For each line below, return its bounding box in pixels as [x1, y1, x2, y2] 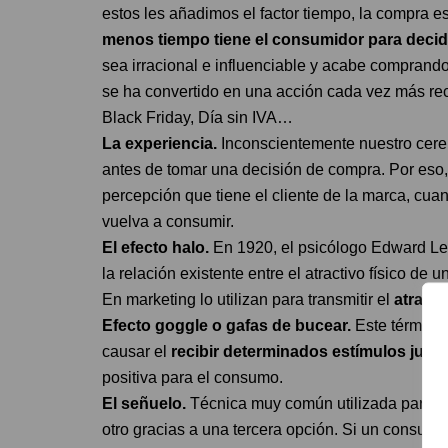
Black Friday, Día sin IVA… [102, 108, 293, 126]
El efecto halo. [102, 238, 209, 256]
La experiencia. [102, 134, 217, 152]
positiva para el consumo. [102, 368, 283, 386]
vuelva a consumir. [102, 212, 234, 230]
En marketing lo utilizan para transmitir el [102, 290, 394, 308]
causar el [102, 342, 167, 360]
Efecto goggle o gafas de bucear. [102, 316, 351, 334]
